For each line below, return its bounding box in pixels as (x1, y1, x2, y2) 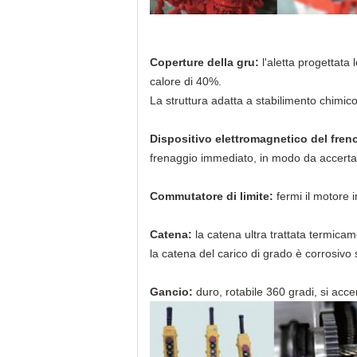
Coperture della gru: (150, 56, 262, 69)
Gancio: (150, 285, 193, 298)
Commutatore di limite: (150, 190, 277, 202)
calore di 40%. (150, 75, 222, 88)
